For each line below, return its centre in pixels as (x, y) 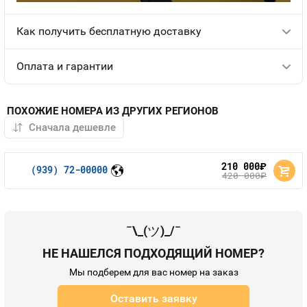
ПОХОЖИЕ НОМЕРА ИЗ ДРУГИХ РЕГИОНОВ (113, 111)
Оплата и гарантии (65, 66)
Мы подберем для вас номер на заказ (153, 272)
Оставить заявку (153, 298)
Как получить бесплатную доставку (109, 31)
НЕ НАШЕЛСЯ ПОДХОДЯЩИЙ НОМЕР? (153, 253)
